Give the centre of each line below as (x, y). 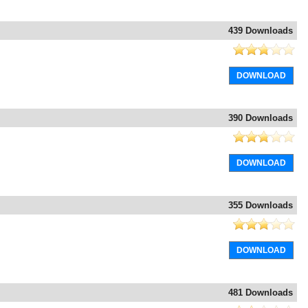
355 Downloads (261, 206)
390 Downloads (261, 118)
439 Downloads (261, 31)
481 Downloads (261, 293)
